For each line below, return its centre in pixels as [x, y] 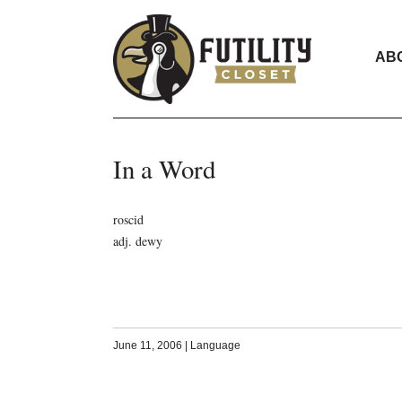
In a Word [164, 168]
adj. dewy [137, 240]
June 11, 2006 [147, 345]
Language [215, 345]
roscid [128, 219]
